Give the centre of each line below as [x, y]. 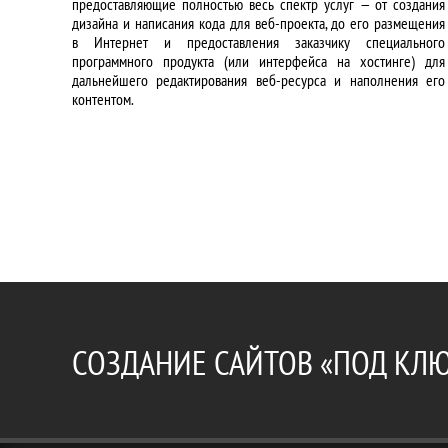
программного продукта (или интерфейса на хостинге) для [259, 61]
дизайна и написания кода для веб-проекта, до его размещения [259, 23]
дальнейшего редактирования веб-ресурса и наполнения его [259, 80]
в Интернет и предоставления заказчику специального [259, 42]
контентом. [103, 99]
